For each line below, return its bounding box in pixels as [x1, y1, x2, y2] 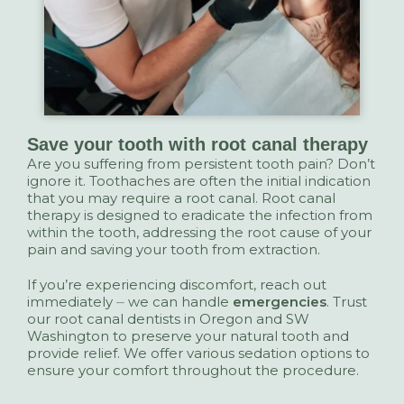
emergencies [233, 292, 326, 310]
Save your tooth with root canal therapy [27, 133, 368, 154]
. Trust [326, 292, 367, 310]
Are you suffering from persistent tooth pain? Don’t [27, 154, 375, 172]
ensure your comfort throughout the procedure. [27, 361, 359, 379]
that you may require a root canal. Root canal [27, 188, 335, 207]
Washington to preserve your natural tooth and [27, 326, 349, 344]
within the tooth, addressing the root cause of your [27, 223, 372, 241]
